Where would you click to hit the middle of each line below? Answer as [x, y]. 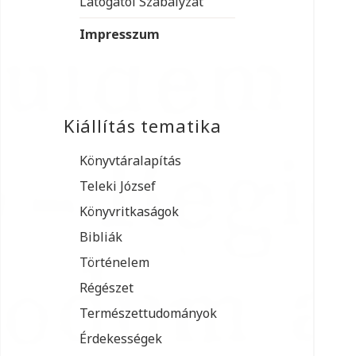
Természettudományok [148, 313]
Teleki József [117, 186]
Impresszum [119, 34]
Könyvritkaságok [129, 211]
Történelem [114, 262]
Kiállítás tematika [142, 125]
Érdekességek [120, 338]
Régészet [106, 287]
